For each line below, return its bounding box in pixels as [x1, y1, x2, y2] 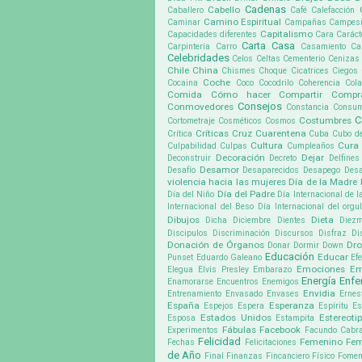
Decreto [269, 153, 297, 164]
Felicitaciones [244, 337, 297, 348]
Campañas [284, 17, 326, 28]
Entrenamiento [167, 288, 221, 300]
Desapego [303, 165, 341, 176]
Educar [317, 251, 348, 263]
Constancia [286, 102, 330, 113]
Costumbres [298, 115, 351, 127]
